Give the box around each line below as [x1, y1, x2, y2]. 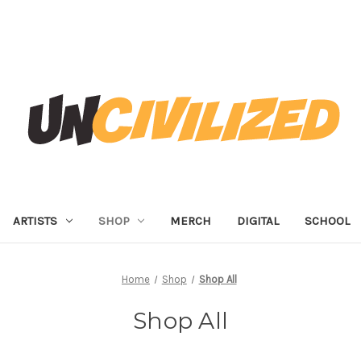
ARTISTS [12, 213, 57, 228]
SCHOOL [305, 213, 351, 228]
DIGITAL [237, 213, 280, 228]
